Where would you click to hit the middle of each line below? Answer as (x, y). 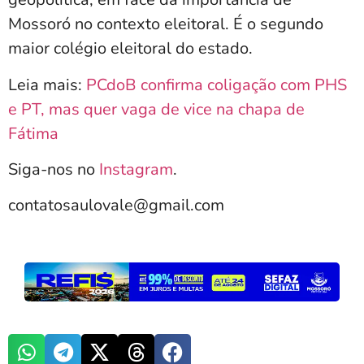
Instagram (136, 169)
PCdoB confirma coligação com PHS (217, 84)
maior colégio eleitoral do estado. (130, 49)
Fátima (33, 133)
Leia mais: (47, 84)
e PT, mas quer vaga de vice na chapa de (156, 109)
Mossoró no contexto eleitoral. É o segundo (166, 24)
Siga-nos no (54, 169)
